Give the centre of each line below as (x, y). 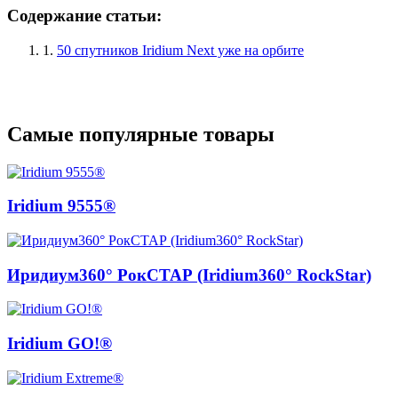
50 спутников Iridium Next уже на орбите (180, 50)
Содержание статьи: (84, 16)
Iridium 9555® (61, 206)
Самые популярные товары (141, 134)
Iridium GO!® (60, 344)
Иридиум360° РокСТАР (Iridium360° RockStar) (189, 275)
